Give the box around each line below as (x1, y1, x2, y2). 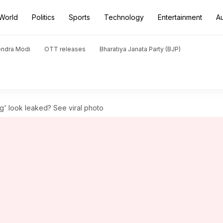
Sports (69, 13, 90, 21)
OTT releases (44, 45, 86, 53)
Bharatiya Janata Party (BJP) (100, 45, 181, 53)
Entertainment (158, 13, 202, 21)
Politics (32, 13, 55, 21)
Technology (104, 13, 144, 21)
